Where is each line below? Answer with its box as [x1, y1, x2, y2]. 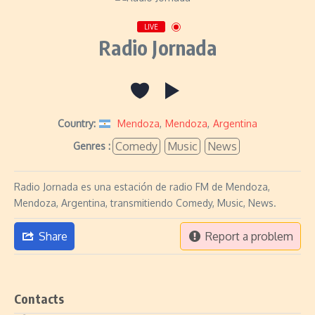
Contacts [14, 290, 65, 307]
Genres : [73, 140, 110, 152]
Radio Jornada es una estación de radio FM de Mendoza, [14, 181, 270, 193]
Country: [58, 117, 96, 129]
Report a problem [205, 229, 293, 243]
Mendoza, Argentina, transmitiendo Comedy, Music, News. [14, 197, 276, 209]
